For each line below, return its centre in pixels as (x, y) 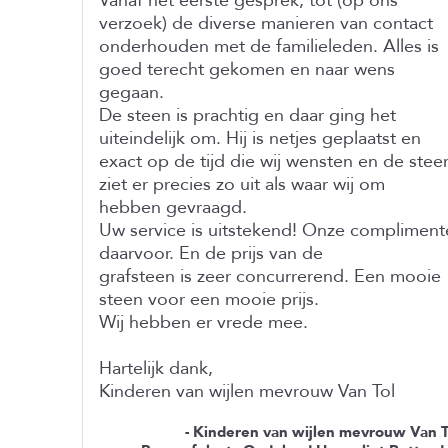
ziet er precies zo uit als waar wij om (242, 184)
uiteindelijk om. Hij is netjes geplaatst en (260, 138)
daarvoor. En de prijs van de (211, 253)
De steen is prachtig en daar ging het (247, 115)
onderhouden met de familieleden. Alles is (269, 46)
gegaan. (131, 92)
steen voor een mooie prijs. (209, 299)
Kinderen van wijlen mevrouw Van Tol (247, 391)
